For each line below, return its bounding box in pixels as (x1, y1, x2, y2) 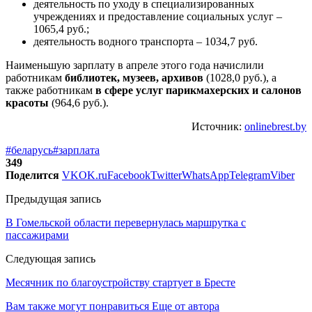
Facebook (107, 169, 150, 182)
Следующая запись (6, 253, 95, 265)
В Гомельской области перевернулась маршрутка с (6, 217, 246, 229)
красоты (6, 97, 49, 109)
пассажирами (6, 229, 69, 242)
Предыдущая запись (6, 193, 101, 205)
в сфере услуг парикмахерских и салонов (95, 84, 302, 97)
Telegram (229, 169, 270, 182)
